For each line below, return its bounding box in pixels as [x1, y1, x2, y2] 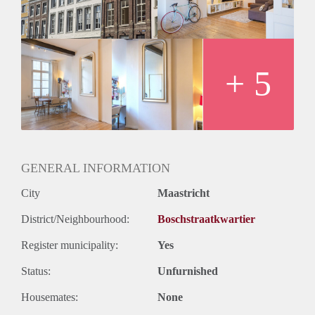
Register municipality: [21, 238, 118, 251]
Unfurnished [157, 264, 218, 277]
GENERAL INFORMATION [21, 160, 170, 175]
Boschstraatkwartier [157, 212, 255, 225]
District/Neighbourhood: [21, 212, 129, 225]
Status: [21, 264, 51, 277]
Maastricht [157, 186, 210, 199]
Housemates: [21, 290, 78, 303]
